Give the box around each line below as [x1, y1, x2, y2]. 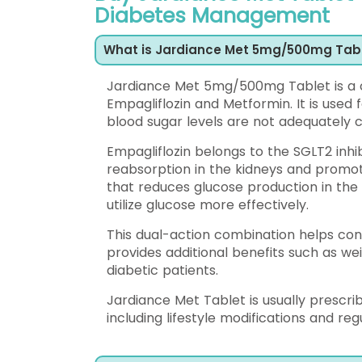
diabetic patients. [107, 261, 218, 280]
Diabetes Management [95, 2, 330, 30]
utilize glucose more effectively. [107, 196, 309, 214]
